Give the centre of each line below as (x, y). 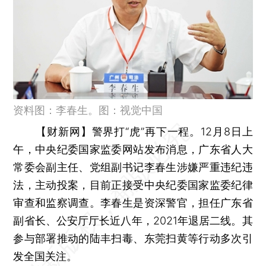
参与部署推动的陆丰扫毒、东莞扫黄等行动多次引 (133, 238)
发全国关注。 (45, 256)
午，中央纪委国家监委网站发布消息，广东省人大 (133, 149)
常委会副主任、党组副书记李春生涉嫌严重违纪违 (133, 167)
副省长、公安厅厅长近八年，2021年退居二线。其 (133, 220)
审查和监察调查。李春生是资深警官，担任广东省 (133, 202)
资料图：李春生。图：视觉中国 (88, 110)
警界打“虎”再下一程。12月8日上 (172, 131)
